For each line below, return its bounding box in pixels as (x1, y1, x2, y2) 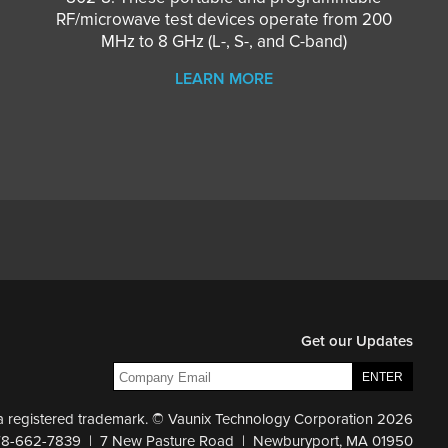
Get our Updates (300, 331, 413, 350)
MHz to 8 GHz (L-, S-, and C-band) (100, 30, 347, 52)
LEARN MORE (174, 68, 273, 89)
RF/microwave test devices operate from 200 (55, 8, 392, 30)
